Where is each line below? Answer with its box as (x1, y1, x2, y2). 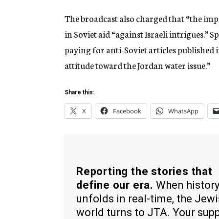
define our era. (76, 178, 154, 191)
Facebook (113, 107, 141, 116)
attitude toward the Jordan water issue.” (65, 59, 210, 72)
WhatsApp (168, 107, 198, 116)
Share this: (65, 89, 94, 96)
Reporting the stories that (76, 165, 213, 177)
